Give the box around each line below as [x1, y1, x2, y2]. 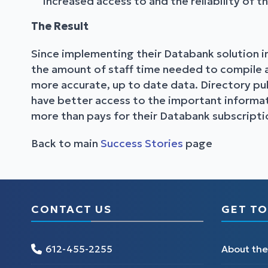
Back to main [31, 136, 100, 151]
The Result [31, 19, 89, 33]
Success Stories [100, 136, 185, 151]
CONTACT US [31, 202, 111, 217]
